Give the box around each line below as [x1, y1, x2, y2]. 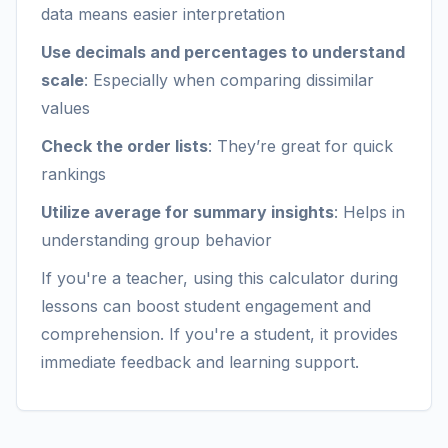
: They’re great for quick [208, 136, 393, 156]
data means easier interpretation [41, 4, 285, 24]
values [41, 98, 90, 118]
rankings [41, 164, 106, 184]
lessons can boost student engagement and [41, 296, 371, 316]
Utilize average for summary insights [41, 202, 334, 222]
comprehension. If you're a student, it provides [41, 324, 398, 344]
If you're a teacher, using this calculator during [41, 268, 398, 288]
